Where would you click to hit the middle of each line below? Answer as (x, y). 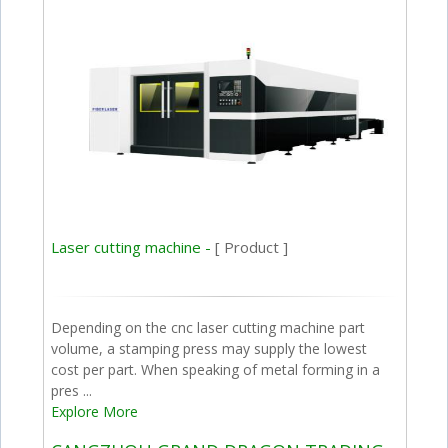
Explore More (95, 412)
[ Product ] (252, 247)
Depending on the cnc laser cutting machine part (208, 328)
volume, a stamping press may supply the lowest (209, 349)
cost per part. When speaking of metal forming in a (216, 370)
